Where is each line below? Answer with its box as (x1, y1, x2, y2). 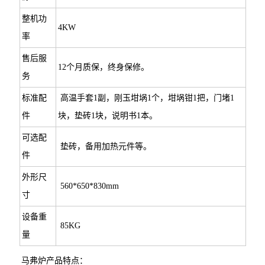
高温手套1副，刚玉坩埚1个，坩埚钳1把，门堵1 (57, 93, 234, 102)
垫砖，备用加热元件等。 (57, 142, 151, 151)
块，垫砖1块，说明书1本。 (57, 111, 157, 120)
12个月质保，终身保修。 (57, 63, 149, 72)
